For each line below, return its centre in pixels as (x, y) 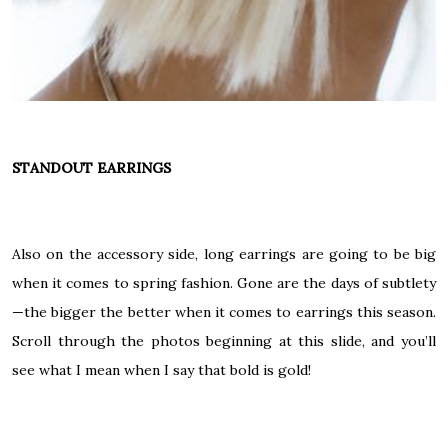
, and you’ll (399, 341)
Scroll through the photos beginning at (155, 341)
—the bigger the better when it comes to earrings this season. (224, 312)
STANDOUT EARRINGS (91, 168)
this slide (330, 341)
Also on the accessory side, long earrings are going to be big (224, 254)
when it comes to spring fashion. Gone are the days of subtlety (224, 283)
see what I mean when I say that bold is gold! (161, 370)
